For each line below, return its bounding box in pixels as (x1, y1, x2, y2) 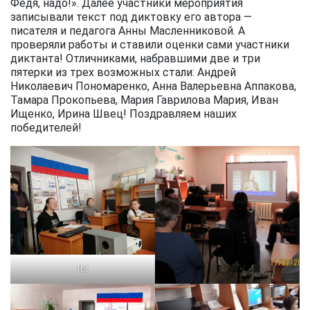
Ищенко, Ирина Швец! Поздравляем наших (10, 107, 237, 121)
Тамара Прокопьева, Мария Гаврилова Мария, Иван (10, 93, 278, 107)
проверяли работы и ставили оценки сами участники (10, 38, 289, 52)
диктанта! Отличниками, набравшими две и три (10, 52, 260, 66)
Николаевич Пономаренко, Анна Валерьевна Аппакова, (10, 80, 296, 93)
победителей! (10, 121, 82, 135)
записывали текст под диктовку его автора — (10, 10, 252, 24)
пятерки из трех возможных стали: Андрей (10, 66, 236, 80)
